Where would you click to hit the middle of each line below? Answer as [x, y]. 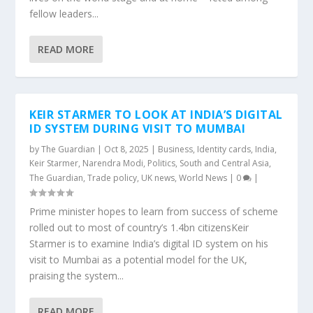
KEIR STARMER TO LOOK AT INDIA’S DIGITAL [156, 115]
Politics [162, 163]
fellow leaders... [64, 14]
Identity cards [224, 149]
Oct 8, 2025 [127, 149]
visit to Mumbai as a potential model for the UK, [139, 260]
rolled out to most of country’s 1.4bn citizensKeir [139, 227]
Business [176, 149]
